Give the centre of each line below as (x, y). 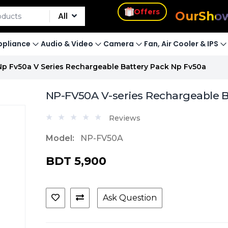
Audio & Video (67, 44)
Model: (60, 138)
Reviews (124, 118)
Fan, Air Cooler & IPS (181, 44)
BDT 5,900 (76, 161)
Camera (119, 44)
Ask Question (130, 198)
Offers (147, 15)
